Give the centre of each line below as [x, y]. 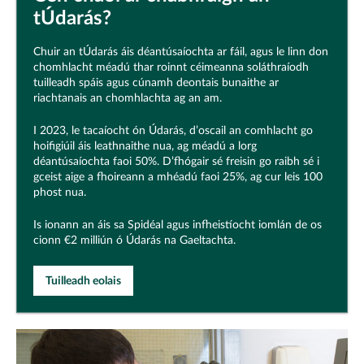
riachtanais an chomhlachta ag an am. [128, 98]
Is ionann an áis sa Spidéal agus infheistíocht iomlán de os [178, 225]
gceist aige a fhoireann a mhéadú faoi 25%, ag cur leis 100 [178, 177]
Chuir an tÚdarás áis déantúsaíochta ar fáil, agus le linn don [181, 52]
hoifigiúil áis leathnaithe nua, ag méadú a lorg [145, 146]
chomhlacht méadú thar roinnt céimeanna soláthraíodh [171, 67]
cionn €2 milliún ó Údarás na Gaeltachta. [134, 240]
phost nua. [60, 192]
